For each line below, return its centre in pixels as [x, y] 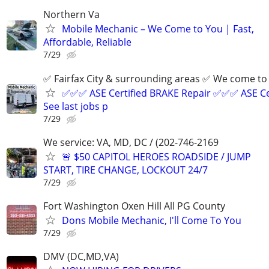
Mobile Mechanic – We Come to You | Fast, [158, 29]
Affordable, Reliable [87, 42]
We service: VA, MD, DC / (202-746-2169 [131, 142]
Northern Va [71, 15]
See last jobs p [76, 106]
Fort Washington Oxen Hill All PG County [134, 206]
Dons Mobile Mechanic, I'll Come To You [152, 220]
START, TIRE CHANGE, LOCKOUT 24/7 [125, 170]
